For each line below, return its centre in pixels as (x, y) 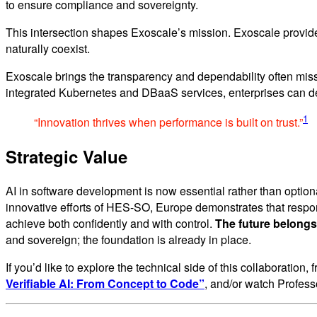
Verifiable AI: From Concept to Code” (105, 283)
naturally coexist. (48, 48)
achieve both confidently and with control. (110, 223)
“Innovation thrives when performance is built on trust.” (168, 122)
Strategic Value (67, 156)
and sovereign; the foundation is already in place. (128, 239)
